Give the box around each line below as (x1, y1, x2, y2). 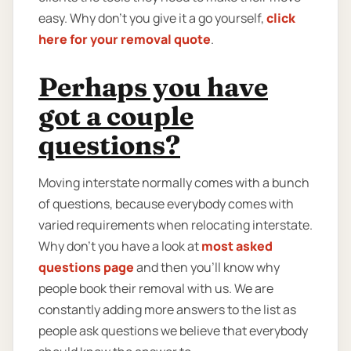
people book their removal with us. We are (38, 279, 273, 297)
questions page (38, 258, 134, 276)
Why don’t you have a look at (38, 237, 201, 255)
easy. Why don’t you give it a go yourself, (38, 9, 266, 27)
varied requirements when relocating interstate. (38, 215, 313, 233)
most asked (201, 237, 273, 255)
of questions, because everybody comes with (38, 194, 294, 212)
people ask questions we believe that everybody (38, 321, 308, 339)
